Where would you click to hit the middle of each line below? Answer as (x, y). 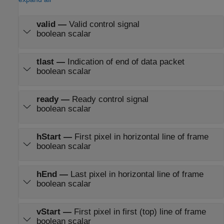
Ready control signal (110, 99)
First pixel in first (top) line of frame (140, 212)
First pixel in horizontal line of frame (141, 136)
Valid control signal (104, 24)
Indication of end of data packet (126, 61)
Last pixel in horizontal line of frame (137, 174)
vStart (48, 212)
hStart (48, 136)
